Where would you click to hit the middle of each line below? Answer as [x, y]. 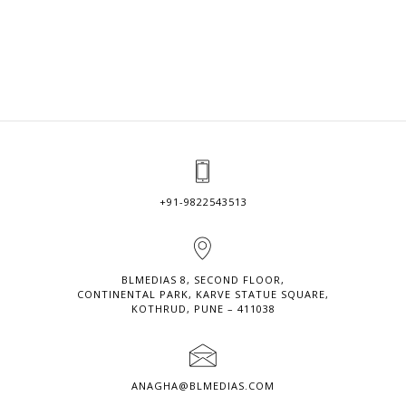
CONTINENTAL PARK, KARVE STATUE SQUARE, [203, 294]
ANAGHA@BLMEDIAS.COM [203, 385]
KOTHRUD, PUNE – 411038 [203, 308]
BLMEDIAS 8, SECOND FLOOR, [203, 279]
